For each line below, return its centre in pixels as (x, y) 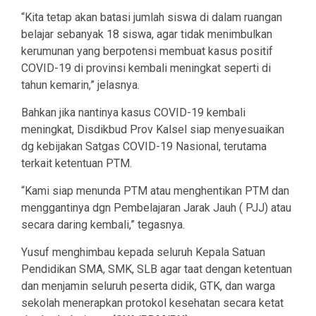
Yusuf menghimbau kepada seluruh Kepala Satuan (143, 253)
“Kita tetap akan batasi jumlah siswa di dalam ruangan (152, 18)
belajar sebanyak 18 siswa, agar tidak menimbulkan (147, 35)
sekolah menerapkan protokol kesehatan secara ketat (152, 303)
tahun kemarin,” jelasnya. (80, 85)
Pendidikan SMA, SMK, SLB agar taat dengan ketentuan (157, 269)
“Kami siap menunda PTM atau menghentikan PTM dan (155, 191)
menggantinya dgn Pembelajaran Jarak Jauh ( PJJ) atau (156, 208)
